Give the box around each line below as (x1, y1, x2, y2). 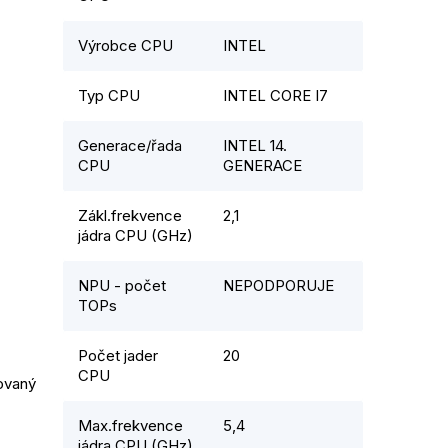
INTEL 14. (223, 136, 287, 156)
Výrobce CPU (78, 36, 173, 56)
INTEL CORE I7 (223, 86, 328, 106)
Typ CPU (78, 86, 140, 106)
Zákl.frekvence (78, 206, 182, 226)
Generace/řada (78, 136, 182, 156)
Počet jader (78, 346, 158, 366)
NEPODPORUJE (223, 276, 334, 296)
